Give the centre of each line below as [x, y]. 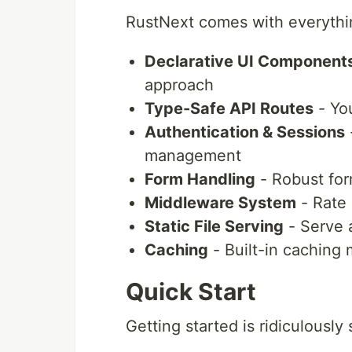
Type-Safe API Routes [229, 108]
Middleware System [220, 202]
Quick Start [191, 291]
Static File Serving [214, 226]
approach [179, 84]
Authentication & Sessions [245, 132]
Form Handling [200, 179]
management [193, 155]
